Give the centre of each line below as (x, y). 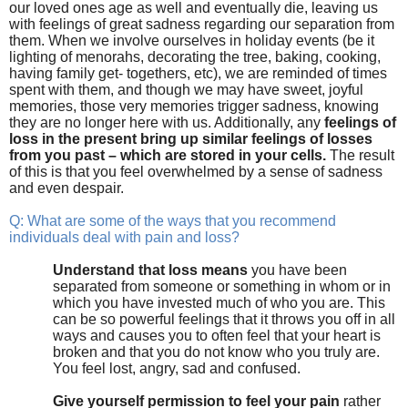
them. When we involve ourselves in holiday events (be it (192, 40)
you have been (299, 270)
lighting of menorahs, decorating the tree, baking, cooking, (195, 56)
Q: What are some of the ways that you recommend (173, 220)
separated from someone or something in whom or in (222, 286)
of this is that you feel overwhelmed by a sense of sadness (196, 171)
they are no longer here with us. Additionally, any (167, 122)
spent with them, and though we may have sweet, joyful (186, 89)
